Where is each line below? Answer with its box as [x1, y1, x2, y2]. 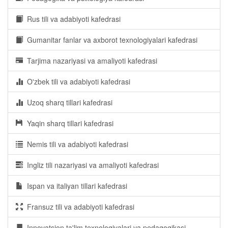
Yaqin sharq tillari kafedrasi [23, 118, 113, 128]
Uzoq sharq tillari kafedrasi [23, 97, 112, 107]
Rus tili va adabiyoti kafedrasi [23, 14, 121, 24]
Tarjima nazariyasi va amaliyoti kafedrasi [23, 55, 157, 66]
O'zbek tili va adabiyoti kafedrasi [23, 76, 130, 87]
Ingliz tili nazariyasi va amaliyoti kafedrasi [23, 160, 159, 170]
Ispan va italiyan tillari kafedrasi [23, 181, 127, 191]
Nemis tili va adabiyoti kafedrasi [23, 139, 128, 149]
